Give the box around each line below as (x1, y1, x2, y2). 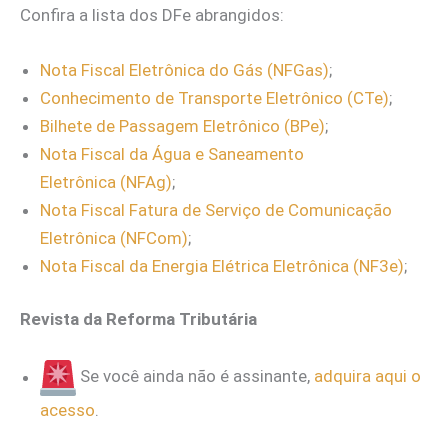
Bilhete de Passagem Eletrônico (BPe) (40, 115, 325, 136)
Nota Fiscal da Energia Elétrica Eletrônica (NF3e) (40, 255, 404, 276)
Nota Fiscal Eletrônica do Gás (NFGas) (40, 59, 329, 80)
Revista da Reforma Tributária (20, 309, 257, 330)
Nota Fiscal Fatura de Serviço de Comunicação (40, 199, 392, 220)
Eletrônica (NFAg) (40, 171, 172, 192)
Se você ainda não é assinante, (76, 366, 310, 387)
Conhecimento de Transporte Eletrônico (40, 87, 343, 108)
